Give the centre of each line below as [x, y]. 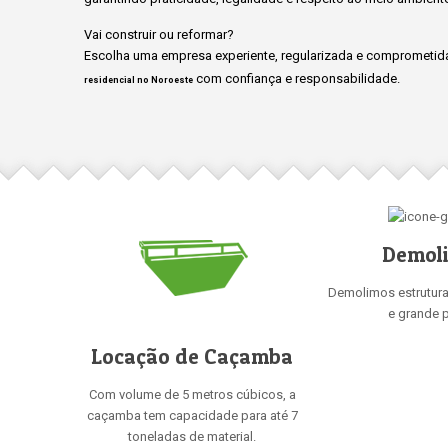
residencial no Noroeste [138, 80]
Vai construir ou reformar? [159, 34]
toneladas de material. [192, 436]
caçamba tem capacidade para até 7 [192, 415]
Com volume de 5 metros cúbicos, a [192, 394]
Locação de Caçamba [192, 356]
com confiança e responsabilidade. [296, 78]
